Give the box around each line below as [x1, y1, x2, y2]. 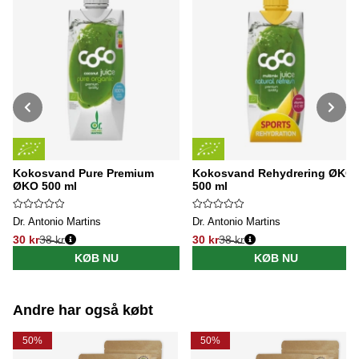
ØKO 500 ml [13, 179, 77, 193]
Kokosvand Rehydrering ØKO [192, 167, 354, 180]
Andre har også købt [13, 301, 153, 318]
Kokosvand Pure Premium [13, 167, 154, 180]
